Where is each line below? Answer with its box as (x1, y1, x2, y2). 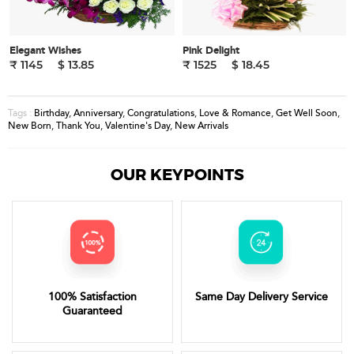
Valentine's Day (105, 119, 170, 133)
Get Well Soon (276, 107, 337, 120)
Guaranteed (62, 303, 122, 319)
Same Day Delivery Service (195, 289, 328, 305)
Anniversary (73, 107, 122, 120)
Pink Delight (183, 43, 239, 58)
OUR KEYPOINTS (110, 164, 244, 186)
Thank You (56, 119, 100, 133)
